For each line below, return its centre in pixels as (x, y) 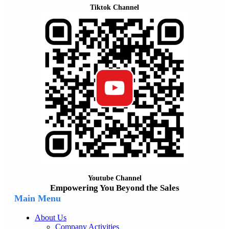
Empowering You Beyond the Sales (114, 188)
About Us (51, 217)
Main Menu (38, 198)
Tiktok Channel (114, 7)
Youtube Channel (114, 178)
